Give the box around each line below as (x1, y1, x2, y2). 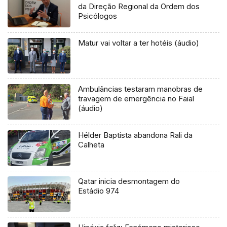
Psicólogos (78, 11, 118, 21)
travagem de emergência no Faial (78, 94, 195, 104)
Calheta (78, 140, 105, 150)
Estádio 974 (78, 186, 120, 196)
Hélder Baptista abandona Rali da (78, 130, 193, 140)
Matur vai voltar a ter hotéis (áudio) (78, 38, 200, 48)
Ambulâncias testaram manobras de (78, 84, 203, 94)
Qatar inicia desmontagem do (78, 176, 180, 186)
